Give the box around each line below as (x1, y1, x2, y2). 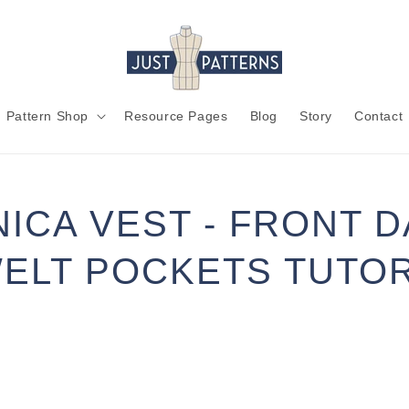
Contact (353, 109, 404, 123)
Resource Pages (124, 109, 228, 123)
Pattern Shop (5, 109, 89, 123)
